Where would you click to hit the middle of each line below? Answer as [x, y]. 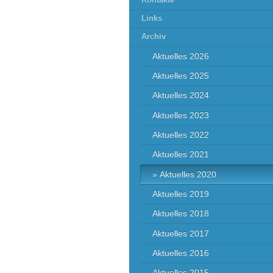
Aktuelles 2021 [181, 154]
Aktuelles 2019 [181, 193]
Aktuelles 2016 [181, 253]
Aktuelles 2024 [181, 95]
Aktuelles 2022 [181, 135]
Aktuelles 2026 [181, 56]
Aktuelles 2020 [188, 174]
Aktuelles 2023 [181, 115]
